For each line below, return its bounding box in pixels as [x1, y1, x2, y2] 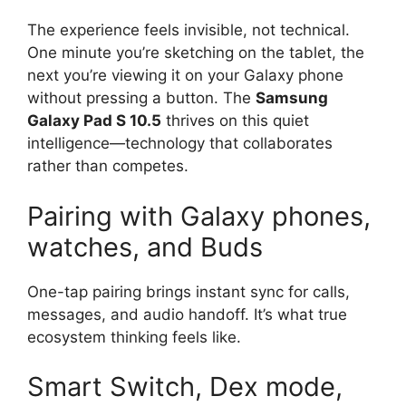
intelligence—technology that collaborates [27, 134, 333, 153]
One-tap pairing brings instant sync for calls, [27, 282, 350, 301]
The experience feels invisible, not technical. [27, 21, 350, 40]
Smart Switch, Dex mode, [27, 371, 343, 403]
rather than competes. [27, 157, 188, 176]
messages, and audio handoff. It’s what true [27, 304, 347, 324]
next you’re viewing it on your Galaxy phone [27, 66, 343, 85]
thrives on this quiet [161, 111, 309, 130]
